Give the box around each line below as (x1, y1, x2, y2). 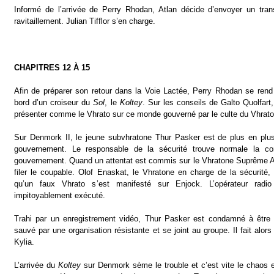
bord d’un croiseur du (14, 98, 94, 107)
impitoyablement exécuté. (14, 191, 105, 200)
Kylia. (14, 237, 34, 246)
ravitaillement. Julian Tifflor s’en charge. (14, 17, 155, 26)
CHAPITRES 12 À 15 (14, 63, 90, 72)
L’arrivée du (14, 261, 58, 270)
